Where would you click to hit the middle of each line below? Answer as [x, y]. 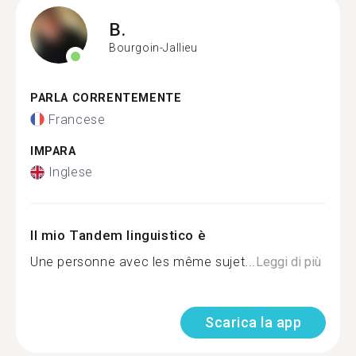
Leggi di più [288, 262]
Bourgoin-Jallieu [153, 47]
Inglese [70, 172]
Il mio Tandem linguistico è [118, 235]
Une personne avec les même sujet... [143, 262]
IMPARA [53, 151]
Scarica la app [253, 322]
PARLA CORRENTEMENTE [106, 98]
